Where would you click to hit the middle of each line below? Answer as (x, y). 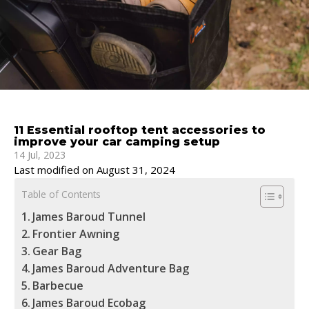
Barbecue (58, 285)
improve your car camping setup (117, 141)
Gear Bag (57, 251)
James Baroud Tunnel (89, 216)
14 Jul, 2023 (40, 154)
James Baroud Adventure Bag (111, 268)
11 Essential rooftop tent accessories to (140, 130)
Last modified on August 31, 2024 (94, 169)
